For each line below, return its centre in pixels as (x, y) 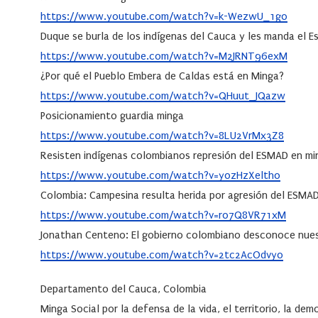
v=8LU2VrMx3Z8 (246, 136)
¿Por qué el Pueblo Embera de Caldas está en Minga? (162, 76)
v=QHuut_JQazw (247, 96)
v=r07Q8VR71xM (247, 215)
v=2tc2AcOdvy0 (246, 255)
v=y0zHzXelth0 (245, 176)
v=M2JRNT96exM (248, 56)
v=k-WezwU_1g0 (248, 17)
